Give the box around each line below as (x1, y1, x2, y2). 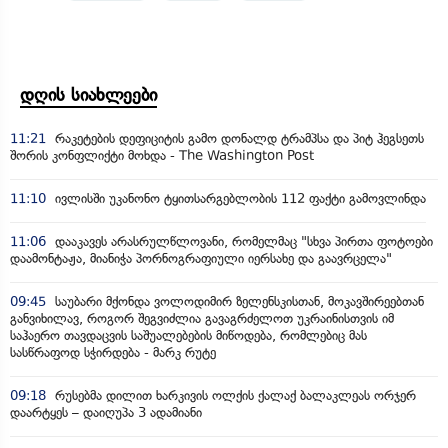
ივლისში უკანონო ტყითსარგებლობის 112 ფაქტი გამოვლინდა (51, 191, 426, 207)
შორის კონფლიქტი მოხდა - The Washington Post (10, 148, 314, 164)
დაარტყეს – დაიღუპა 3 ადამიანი (10, 405, 202, 421)
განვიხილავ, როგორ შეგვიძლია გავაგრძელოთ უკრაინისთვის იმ (10, 311, 394, 327)
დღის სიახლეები (20, 84, 157, 107)
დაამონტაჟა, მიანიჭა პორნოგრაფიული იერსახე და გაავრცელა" (10, 251, 392, 267)
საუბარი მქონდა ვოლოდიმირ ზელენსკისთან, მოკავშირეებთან (51, 294, 424, 310)
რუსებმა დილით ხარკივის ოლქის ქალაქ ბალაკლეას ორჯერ (51, 388, 416, 404)
